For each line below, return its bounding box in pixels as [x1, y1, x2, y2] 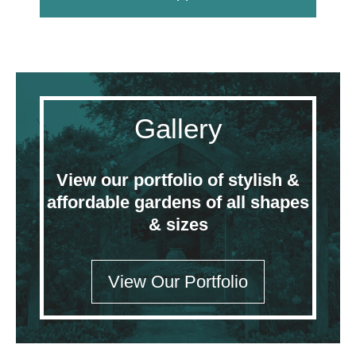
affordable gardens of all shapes [47, 192, 309, 213]
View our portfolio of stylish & [56, 170, 300, 191]
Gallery [133, 113, 222, 145]
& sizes [148, 215, 208, 235]
